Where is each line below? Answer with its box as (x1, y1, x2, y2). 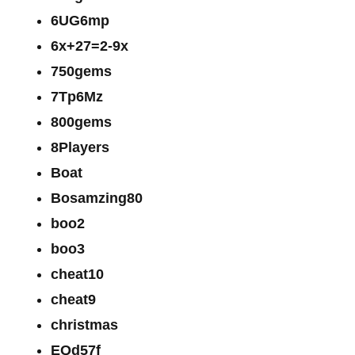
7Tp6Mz (51, 88, 103, 105)
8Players (51, 139, 109, 155)
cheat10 (51, 265, 104, 282)
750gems (51, 63, 112, 79)
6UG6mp (51, 12, 109, 29)
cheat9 (51, 291, 96, 307)
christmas (51, 316, 118, 333)
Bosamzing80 (51, 189, 143, 206)
